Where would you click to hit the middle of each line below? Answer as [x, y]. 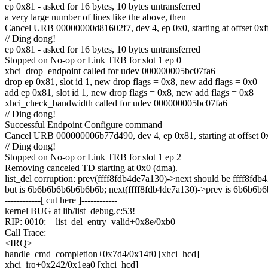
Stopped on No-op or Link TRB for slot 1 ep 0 [93, 60]
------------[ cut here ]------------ [61, 200]
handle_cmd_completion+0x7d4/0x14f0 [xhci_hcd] [102, 254]
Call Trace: [25, 233]
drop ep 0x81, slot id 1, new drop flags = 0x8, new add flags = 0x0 [131, 82]
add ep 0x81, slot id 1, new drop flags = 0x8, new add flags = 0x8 [129, 93]
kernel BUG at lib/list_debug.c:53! [70, 211]
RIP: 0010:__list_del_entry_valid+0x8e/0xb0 [90, 222]
